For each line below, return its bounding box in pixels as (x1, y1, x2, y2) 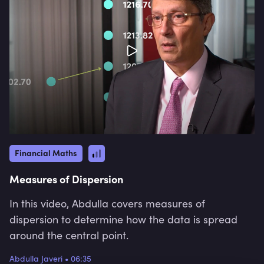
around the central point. (9, 227, 128, 242)
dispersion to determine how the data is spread (9, 212, 237, 226)
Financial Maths (15, 146, 77, 159)
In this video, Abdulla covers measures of (9, 196, 205, 210)
